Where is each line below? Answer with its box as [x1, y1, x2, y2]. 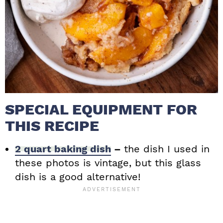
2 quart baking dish [15, 143, 111, 155]
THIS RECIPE [5, 117, 99, 135]
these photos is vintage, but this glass [15, 157, 201, 169]
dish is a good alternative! [15, 171, 140, 183]
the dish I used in [124, 143, 210, 155]
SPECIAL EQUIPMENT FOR [5, 101, 197, 118]
